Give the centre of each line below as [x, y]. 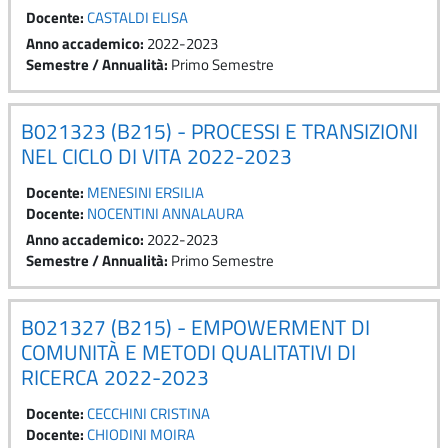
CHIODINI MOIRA [141, 434]
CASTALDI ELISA [137, 17]
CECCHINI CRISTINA [148, 413]
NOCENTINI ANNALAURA [165, 213]
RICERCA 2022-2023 [115, 376]
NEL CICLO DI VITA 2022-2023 [156, 155]
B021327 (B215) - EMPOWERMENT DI [195, 326]
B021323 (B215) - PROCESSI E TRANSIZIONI [219, 130]
